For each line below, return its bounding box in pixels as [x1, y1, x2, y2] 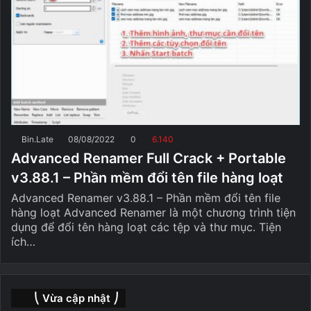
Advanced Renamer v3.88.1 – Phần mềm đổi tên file [11, 190, 280, 205]
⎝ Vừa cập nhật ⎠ [34, 291, 119, 305]
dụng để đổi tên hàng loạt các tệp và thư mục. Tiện [11, 219, 281, 234]
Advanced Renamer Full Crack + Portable [11, 149, 286, 167]
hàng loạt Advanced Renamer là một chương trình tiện [11, 205, 296, 219]
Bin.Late [22, 133, 53, 144]
